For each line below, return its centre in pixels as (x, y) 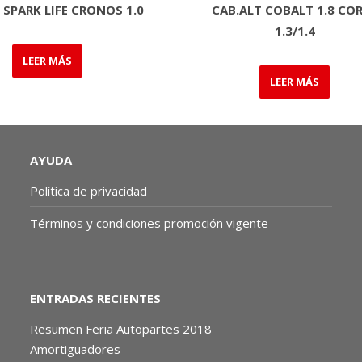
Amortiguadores (76, 349)
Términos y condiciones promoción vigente (151, 223)
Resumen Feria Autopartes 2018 (121, 328)
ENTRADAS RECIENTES (96, 298)
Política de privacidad (89, 190)
